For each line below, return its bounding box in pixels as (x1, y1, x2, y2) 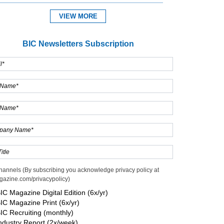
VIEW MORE (58, 12, 97, 20)
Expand (2, 38, 30, 47)
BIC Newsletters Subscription (22, 39, 134, 48)
